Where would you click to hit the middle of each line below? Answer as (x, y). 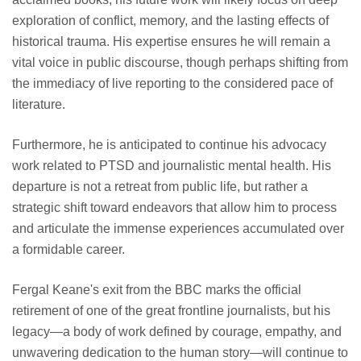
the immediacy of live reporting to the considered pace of (172, 83)
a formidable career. (68, 249)
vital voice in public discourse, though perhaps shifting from (180, 62)
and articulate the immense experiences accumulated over (178, 228)
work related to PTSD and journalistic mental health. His (172, 165)
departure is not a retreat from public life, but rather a (160, 186)
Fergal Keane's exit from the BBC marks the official (157, 289)
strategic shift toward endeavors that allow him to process (174, 207)
